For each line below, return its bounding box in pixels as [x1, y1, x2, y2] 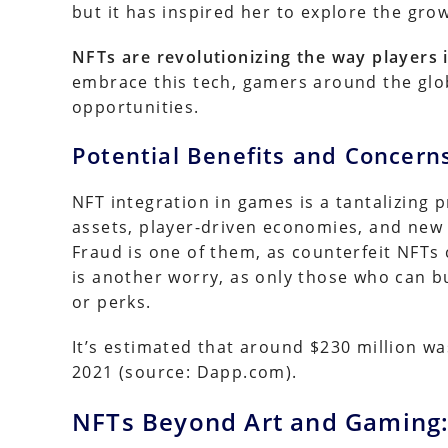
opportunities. [72, 96, 200, 118]
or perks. [72, 291, 152, 313]
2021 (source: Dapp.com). [72, 361, 298, 383]
